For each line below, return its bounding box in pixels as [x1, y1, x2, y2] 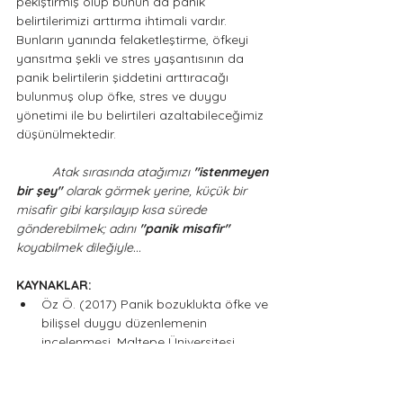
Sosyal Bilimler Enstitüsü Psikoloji [41, 353, 239, 369]
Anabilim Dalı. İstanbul [41, 372, 173, 388]
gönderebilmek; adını [16, 220, 139, 237]
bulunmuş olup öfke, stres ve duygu [16, 88, 230, 104]
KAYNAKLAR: [16, 277, 95, 293]
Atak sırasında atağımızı [52, 164, 193, 180]
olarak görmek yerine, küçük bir [62, 183, 250, 199]
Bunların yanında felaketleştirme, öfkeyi [16, 31, 252, 48]
